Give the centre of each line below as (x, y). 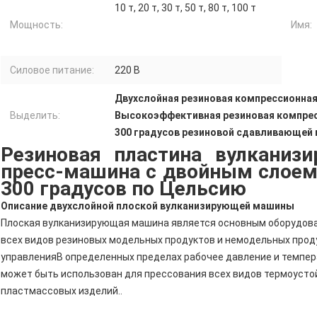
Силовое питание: (52, 70)
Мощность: (36, 24)
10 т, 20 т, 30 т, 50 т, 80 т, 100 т (185, 7)
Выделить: (35, 115)
